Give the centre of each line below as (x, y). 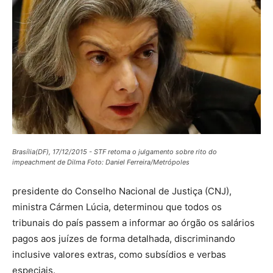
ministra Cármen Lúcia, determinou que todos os (117, 207)
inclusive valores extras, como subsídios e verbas (119, 254)
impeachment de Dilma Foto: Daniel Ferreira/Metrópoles (101, 162)
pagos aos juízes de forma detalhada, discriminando (124, 238)
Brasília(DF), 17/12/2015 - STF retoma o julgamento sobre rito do (115, 151)
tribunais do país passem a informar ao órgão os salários (133, 222)
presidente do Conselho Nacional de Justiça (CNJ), (122, 191)
